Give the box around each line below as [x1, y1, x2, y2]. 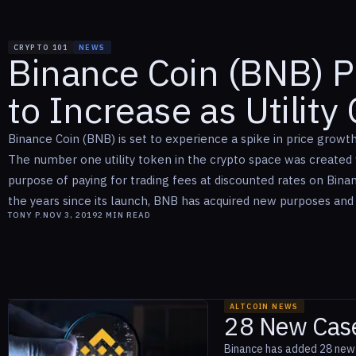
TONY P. [8, 210, 43, 221]
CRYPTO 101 [14, 43, 68, 52]
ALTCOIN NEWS [230, 302, 299, 311]
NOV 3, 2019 [43, 210, 98, 221]
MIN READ [103, 210, 151, 221]
